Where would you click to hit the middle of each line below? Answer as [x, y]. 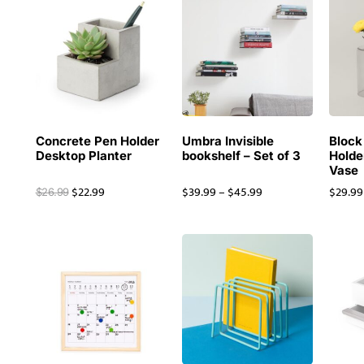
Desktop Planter [83, 155]
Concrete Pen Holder [97, 141]
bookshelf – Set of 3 [242, 155]
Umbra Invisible [228, 141]
